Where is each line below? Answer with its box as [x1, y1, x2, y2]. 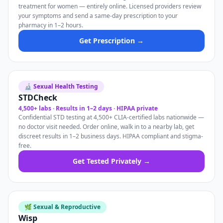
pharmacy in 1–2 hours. [18, 21, 83, 29]
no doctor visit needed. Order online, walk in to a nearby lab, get [18, 122, 194, 131]
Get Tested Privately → [73, 156, 150, 166]
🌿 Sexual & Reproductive [24, 203, 101, 211]
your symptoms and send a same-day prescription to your [18, 11, 178, 20]
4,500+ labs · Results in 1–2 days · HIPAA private [18, 104, 158, 112]
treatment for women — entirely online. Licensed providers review [18, 2, 201, 10]
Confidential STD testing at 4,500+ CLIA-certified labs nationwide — [18, 113, 204, 121]
